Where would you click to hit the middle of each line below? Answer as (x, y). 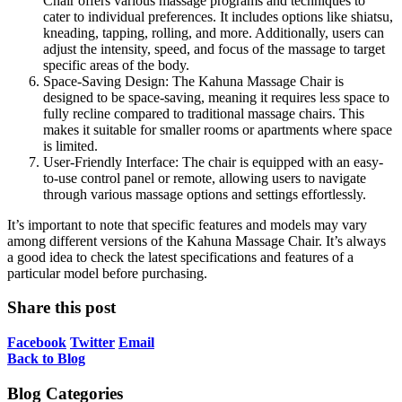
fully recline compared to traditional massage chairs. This (204, 113)
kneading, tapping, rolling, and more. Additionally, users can (214, 32)
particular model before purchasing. (107, 273)
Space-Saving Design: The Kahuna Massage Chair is (193, 81)
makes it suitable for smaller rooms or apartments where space (218, 129)
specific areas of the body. (116, 65)
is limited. (70, 145)
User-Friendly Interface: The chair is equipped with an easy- (213, 162)
